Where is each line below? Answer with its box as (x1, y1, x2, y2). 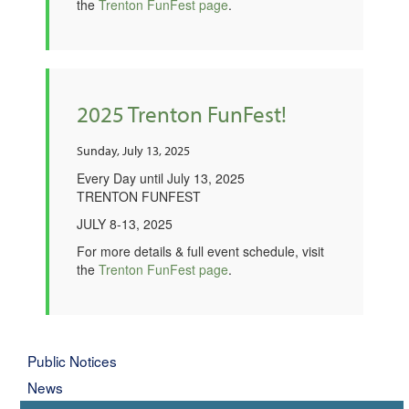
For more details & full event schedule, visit (77, 242, 324, 260)
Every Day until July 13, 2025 (77, 169, 245, 187)
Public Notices (27, 351, 118, 371)
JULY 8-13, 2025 (77, 215, 173, 233)
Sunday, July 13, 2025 (77, 142, 190, 159)
